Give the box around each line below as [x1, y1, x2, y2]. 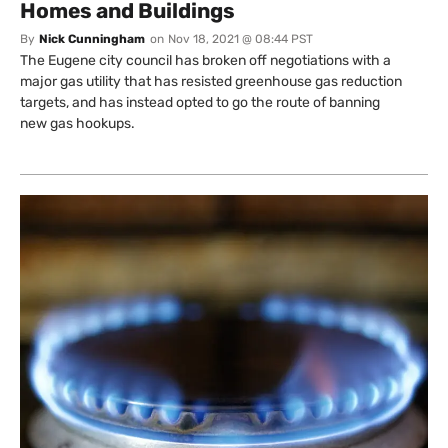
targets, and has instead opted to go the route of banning [20, 94, 380, 112]
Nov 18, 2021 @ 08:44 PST [168, 32, 313, 47]
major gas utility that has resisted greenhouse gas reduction [20, 73, 402, 91]
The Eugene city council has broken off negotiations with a [20, 52, 391, 70]
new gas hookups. [20, 115, 135, 133]
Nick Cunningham [39, 32, 145, 47]
